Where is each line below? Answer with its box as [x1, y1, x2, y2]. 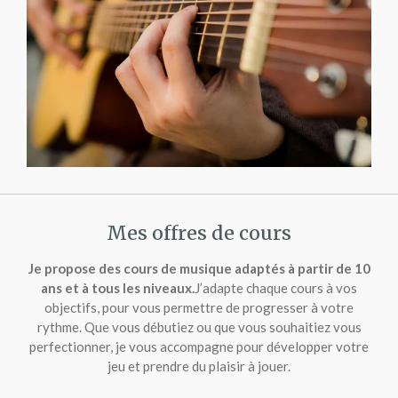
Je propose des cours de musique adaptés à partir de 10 [28, 260, 370, 277]
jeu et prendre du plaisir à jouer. [107, 358, 291, 375]
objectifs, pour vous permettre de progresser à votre [44, 299, 354, 316]
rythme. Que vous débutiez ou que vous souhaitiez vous [36, 319, 362, 336]
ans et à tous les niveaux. [41, 280, 195, 297]
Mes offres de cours [107, 221, 291, 246]
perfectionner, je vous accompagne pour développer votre [29, 338, 369, 355]
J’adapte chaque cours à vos [195, 280, 357, 297]
